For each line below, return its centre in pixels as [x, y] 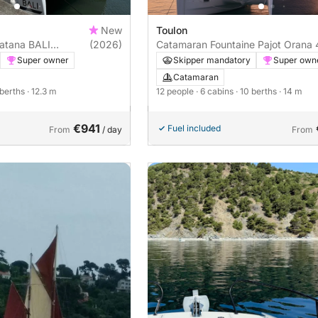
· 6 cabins [216, 91]
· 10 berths [257, 91]
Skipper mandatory [212, 60]
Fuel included [194, 128]
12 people [176, 91]
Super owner [43, 60]
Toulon [172, 30]
